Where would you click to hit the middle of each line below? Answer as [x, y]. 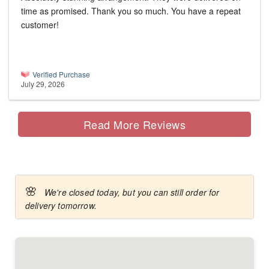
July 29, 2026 [43, 84]
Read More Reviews [134, 124]
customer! [40, 25]
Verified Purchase [61, 74]
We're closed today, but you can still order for [132, 192]
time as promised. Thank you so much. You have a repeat [131, 11]
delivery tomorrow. [61, 206]
